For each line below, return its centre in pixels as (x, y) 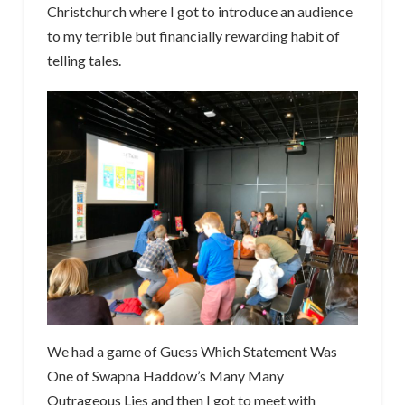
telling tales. (84, 60)
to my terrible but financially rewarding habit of (193, 36)
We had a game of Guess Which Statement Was (192, 351)
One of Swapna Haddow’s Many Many (165, 376)
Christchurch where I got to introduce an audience (199, 11)
